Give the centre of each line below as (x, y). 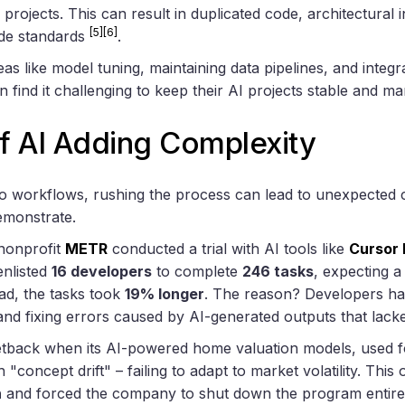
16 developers (102, 272)
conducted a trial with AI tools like (228, 249)
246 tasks (278, 272)
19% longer (165, 294)
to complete (197, 272)
